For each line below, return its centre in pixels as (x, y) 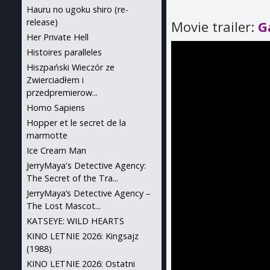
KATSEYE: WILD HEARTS (75, 221)
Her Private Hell (58, 37)
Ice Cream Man (56, 150)
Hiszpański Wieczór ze (71, 67)
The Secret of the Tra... (72, 178)
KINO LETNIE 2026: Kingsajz (83, 236)
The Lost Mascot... (64, 206)
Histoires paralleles (64, 52)
